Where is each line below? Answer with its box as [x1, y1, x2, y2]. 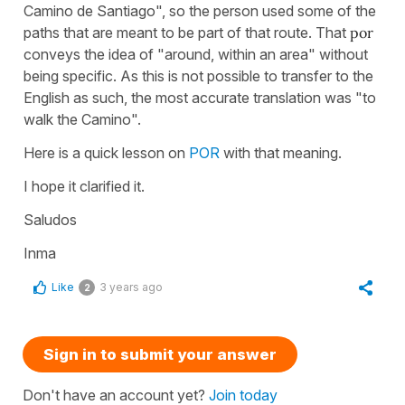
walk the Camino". [24, 109, 145, 128]
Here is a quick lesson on [24, 143, 189, 162]
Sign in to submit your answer [43, 344, 277, 363]
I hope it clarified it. [24, 176, 145, 195]
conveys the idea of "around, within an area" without [24, 44, 368, 63]
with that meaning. [223, 143, 345, 162]
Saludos [24, 210, 77, 229]
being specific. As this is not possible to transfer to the [24, 66, 373, 85]
